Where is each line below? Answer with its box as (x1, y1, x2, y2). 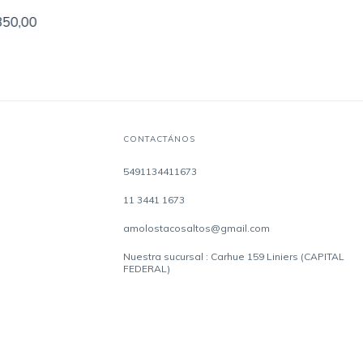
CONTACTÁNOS (122, 133, 195, 144)
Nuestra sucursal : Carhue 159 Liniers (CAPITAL (122, 250, 344, 263)
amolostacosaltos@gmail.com (122, 221, 270, 234)
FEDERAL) (122, 262, 170, 275)
